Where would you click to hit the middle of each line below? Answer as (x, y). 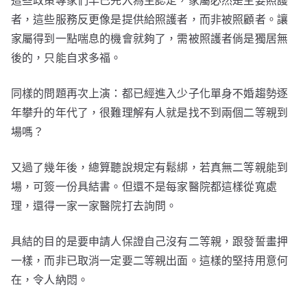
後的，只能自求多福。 (66, 58)
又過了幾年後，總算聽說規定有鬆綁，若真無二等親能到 (150, 168)
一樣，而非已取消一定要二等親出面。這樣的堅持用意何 (150, 261)
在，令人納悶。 (50, 280)
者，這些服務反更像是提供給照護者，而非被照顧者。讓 (150, 20)
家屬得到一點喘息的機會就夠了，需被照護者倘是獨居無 (150, 39)
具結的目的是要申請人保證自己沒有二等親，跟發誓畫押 (150, 242)
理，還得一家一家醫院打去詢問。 (94, 206)
